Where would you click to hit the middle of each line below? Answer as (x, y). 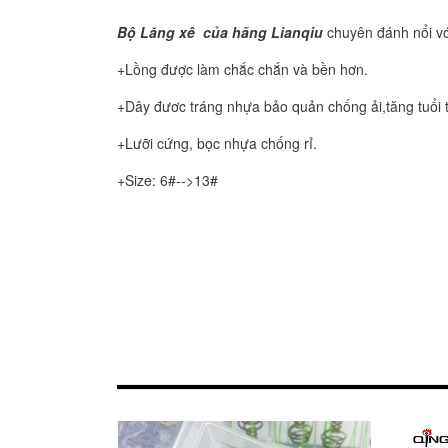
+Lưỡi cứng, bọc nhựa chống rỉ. (217, 143)
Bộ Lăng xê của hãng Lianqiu (220, 32)
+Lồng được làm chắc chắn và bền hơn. (242, 69)
